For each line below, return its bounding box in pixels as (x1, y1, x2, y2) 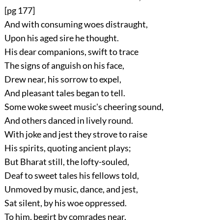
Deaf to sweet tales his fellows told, (4, 170, 139, 181)
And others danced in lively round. (4, 115, 133, 126)
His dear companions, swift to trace (4, 46, 138, 57)
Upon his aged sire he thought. (4, 32, 119, 44)
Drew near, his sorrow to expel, (4, 74, 121, 85)
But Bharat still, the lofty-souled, (4, 156, 129, 167)
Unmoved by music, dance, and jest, (4, 184, 138, 195)
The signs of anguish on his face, (4, 60, 124, 71)
